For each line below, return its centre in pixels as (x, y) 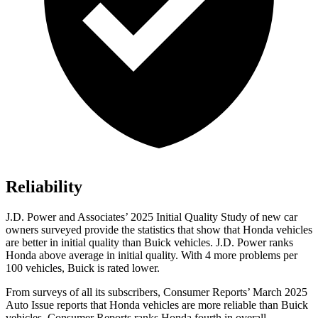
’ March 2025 (277, 292)
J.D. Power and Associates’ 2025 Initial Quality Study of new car (152, 217)
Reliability (44, 187)
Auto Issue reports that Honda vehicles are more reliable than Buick (157, 305)
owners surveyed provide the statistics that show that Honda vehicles (159, 230)
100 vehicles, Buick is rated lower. (83, 268)
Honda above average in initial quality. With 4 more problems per (152, 256)
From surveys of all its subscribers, (84, 292)
